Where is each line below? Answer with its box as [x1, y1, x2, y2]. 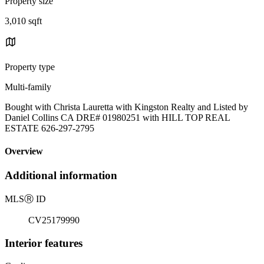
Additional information [5, 169, 117, 182]
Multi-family [5, 81, 51, 92]
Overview [5, 146, 43, 157]
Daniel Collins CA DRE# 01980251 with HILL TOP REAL [5, 112, 230, 123]
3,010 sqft [5, 15, 42, 26]
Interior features [5, 236, 82, 249]
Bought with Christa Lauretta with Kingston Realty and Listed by [5, 101, 248, 112]
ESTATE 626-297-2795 [5, 123, 94, 133]
